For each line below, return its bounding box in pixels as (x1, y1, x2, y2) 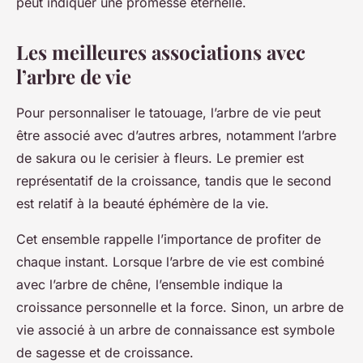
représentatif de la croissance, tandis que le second (16, 173, 331, 190)
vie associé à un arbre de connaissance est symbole (16, 322, 335, 339)
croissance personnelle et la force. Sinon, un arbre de (16, 299, 344, 316)
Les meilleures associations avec (16, 39, 305, 66)
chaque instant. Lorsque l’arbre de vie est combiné (16, 254, 324, 271)
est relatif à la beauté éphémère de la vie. (16, 195, 269, 212)
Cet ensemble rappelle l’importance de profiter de (16, 231, 321, 248)
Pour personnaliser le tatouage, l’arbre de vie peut (16, 105, 321, 122)
